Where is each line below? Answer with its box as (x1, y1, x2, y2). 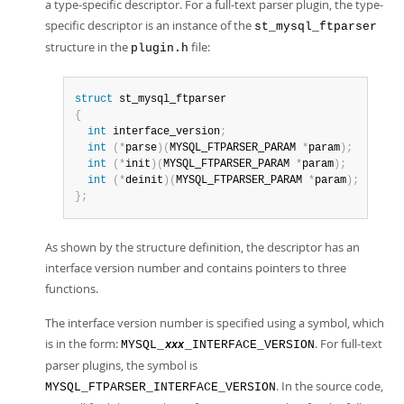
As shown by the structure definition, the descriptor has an (45, 239, 360, 255)
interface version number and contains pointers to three (45, 260, 346, 276)
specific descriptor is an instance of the (45, 17, 254, 33)
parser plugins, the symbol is (45, 357, 197, 373)
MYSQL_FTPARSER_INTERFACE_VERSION (45, 381, 276, 394)
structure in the (45, 39, 131, 55)
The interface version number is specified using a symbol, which (45, 315, 384, 331)
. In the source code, (276, 378, 383, 394)
